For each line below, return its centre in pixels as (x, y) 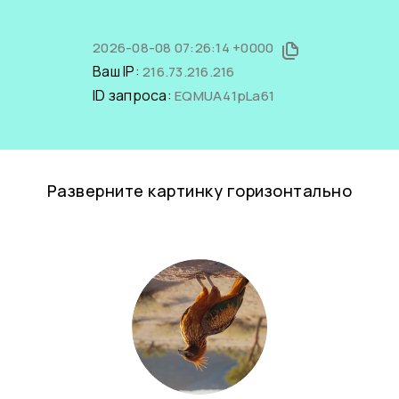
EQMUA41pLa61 (224, 96)
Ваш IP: (118, 71)
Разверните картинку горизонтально (199, 191)
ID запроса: (134, 95)
